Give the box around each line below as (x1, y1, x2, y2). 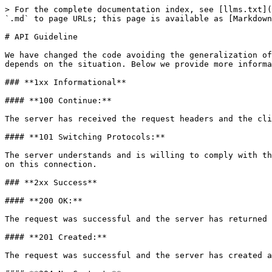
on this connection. (5, 160, 97, 169)
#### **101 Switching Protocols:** (5, 132, 165, 141)
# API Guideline (5, 32, 78, 41)
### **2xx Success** (5, 178, 97, 187)
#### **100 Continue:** (5, 96, 112, 105)
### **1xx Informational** (5, 78, 126, 87)
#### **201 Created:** (5, 233, 107, 242)
